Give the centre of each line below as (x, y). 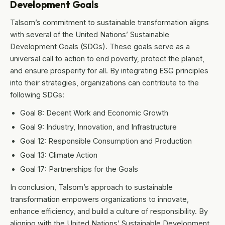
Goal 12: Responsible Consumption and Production (106, 141)
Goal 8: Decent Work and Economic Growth (94, 113)
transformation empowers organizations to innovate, (99, 199)
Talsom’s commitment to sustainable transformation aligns (109, 23)
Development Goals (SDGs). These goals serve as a (100, 47)
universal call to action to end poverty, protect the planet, (107, 59)
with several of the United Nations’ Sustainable (90, 35)
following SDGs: (37, 95)
